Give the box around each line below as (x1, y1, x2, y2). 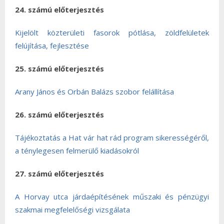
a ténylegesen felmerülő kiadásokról (15, 145, 139, 155)
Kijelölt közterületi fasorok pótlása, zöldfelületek (15, 27, 209, 37)
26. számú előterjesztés (15, 109, 104, 119)
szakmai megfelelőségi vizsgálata (15, 204, 130, 214)
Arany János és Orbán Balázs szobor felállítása (15, 86, 174, 96)
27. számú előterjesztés (15, 168, 104, 178)
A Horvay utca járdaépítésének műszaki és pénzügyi (15, 191, 209, 201)
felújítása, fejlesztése (15, 40, 89, 50)
